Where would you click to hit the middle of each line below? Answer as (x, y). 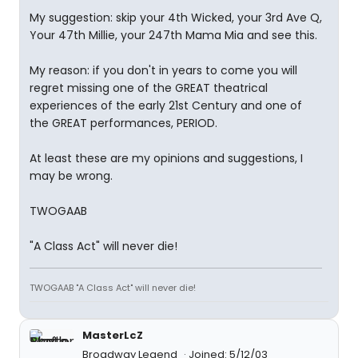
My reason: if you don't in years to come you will (163, 70)
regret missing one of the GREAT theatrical (149, 88)
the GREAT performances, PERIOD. (123, 123)
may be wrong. (71, 176)
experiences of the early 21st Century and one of (166, 105)
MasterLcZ (113, 335)
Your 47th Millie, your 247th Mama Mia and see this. (173, 35)
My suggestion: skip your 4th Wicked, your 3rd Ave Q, (176, 18)
